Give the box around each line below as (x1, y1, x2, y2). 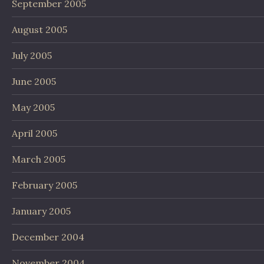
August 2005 (12, 24, 67, 36)
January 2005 (12, 205, 71, 217)
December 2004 (12, 231, 84, 243)
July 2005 (12, 49, 52, 62)
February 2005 (12, 179, 77, 192)
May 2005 (12, 101, 55, 114)
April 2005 (12, 127, 57, 140)
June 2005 (12, 75, 56, 88)
